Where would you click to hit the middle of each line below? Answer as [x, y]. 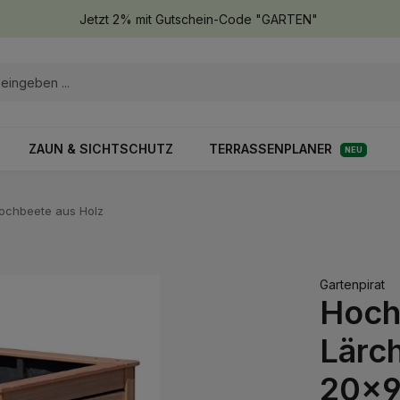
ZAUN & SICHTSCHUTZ [101, 149]
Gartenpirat [352, 284]
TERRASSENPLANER [271, 149]
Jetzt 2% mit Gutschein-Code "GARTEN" [198, 19]
